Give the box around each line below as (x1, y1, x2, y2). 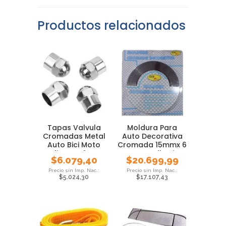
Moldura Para (127, 123, 177, 133)
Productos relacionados (37, 17, 186, 34)
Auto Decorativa (122, 131, 183, 141)
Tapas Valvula (47, 123, 101, 133)
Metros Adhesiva (121, 148, 183, 158)
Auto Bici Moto (47, 140, 100, 150)
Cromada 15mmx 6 (118, 140, 187, 150)
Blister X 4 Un (50, 148, 98, 158)
